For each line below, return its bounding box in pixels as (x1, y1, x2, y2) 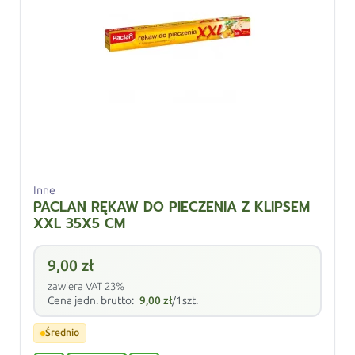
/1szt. (172, 294, 199, 307)
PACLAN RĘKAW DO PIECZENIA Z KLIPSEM (33, 197, 311, 217)
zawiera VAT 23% (48, 281, 125, 292)
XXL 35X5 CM (33, 213, 126, 234)
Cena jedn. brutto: (48, 294, 137, 307)
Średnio (45, 327, 80, 338)
